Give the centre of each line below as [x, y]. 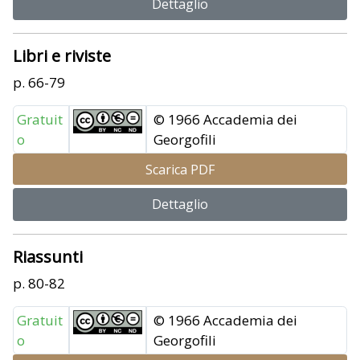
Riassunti [48, 256]
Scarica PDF [180, 169]
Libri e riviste [62, 56]
